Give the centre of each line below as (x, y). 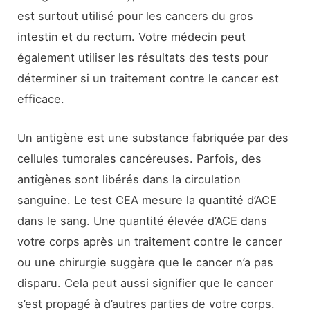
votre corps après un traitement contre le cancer (150, 242)
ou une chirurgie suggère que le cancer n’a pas (146, 263)
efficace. (41, 99)
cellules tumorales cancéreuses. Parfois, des (140, 159)
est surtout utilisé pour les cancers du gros (136, 16)
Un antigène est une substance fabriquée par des (153, 138)
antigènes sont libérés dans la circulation (129, 180)
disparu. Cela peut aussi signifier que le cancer (146, 283)
